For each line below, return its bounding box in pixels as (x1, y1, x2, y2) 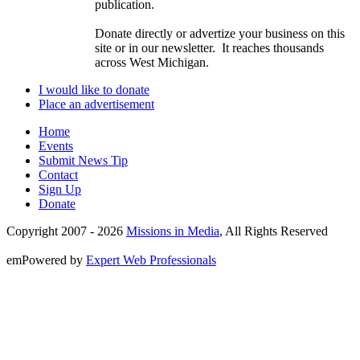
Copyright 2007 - (6, 224, 97, 239)
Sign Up (39, 182, 81, 197)
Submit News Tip (39, 153, 128, 168)
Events (39, 139, 73, 153)
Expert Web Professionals (86, 253, 216, 268)
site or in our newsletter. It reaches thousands (95, 41, 324, 55)
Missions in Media (126, 224, 219, 239)
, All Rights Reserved (219, 224, 328, 239)
